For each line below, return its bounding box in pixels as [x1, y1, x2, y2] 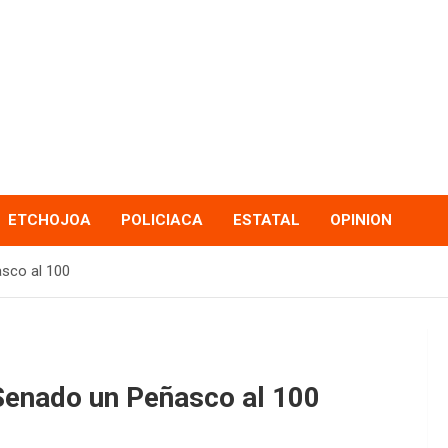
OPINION [330, 210, 392, 229]
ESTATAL [233, 210, 300, 229]
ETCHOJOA [8, 210, 91, 229]
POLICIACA [121, 210, 203, 229]
